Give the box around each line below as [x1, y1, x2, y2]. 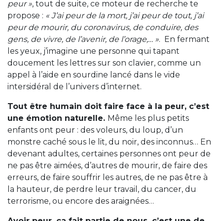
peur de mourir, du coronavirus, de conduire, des [7, 22, 198, 32]
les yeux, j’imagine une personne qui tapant [7, 46, 180, 56]
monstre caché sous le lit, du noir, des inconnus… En [7, 137, 211, 147]
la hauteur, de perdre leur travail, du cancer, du [7, 184, 196, 194]
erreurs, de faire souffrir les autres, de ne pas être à [7, 172, 208, 182]
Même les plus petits [108, 113, 189, 123]
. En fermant [159, 34, 210, 44]
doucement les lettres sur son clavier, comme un [7, 58, 201, 68]
